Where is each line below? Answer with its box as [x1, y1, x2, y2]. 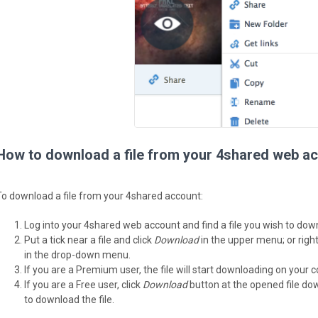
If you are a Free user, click [24, 278, 143, 290]
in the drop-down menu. [24, 248, 131, 261]
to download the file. [24, 293, 114, 305]
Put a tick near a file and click [24, 234, 154, 246]
